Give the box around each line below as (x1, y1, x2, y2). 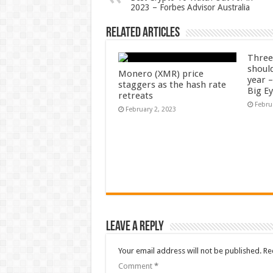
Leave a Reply (105, 220, 164, 235)
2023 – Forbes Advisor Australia (130, 2, 250, 12)
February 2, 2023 (125, 105, 176, 113)
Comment (118, 261, 154, 271)
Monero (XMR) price (118, 68, 204, 79)
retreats (118, 90, 153, 101)
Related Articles (105, 26, 180, 40)
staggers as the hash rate (118, 79, 226, 90)
